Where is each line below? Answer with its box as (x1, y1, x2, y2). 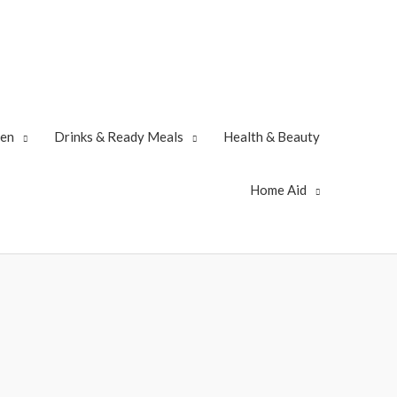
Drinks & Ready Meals (54, 128, 183, 144)
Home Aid (250, 182, 307, 198)
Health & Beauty (223, 128, 320, 144)
